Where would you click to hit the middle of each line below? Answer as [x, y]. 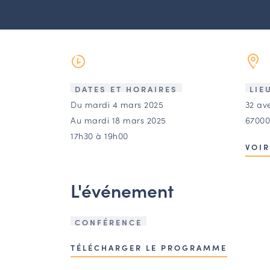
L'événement [122, 190]
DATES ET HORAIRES [126, 89]
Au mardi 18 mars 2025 [118, 120]
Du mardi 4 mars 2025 [117, 105]
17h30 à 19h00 [99, 136]
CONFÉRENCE [108, 222]
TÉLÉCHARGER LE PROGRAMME [149, 247]
